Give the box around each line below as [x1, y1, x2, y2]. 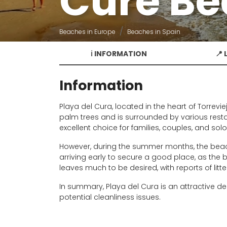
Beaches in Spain [127, 27, 180, 36]
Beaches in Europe [59, 27, 116, 36]
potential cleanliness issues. [59, 192, 161, 202]
